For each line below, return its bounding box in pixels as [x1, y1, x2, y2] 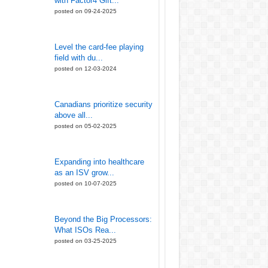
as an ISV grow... [54, 168, 114, 178]
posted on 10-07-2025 [54, 180, 117, 187]
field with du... [54, 53, 103, 63]
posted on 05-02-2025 [54, 123, 117, 130]
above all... [54, 111, 93, 120]
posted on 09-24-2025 [54, 8, 117, 15]
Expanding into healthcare [54, 157, 144, 167]
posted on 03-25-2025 [54, 237, 117, 245]
